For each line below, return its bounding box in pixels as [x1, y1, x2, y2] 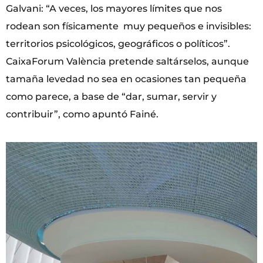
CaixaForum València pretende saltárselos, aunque [6, 56, 249, 68]
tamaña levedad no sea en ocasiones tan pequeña [6, 73, 247, 85]
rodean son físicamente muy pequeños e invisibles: [6, 21, 251, 32]
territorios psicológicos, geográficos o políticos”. [6, 38, 230, 50]
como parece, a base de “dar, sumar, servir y [6, 91, 217, 103]
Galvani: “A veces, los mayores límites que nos [6, 3, 222, 15]
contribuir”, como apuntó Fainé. [6, 109, 159, 120]
